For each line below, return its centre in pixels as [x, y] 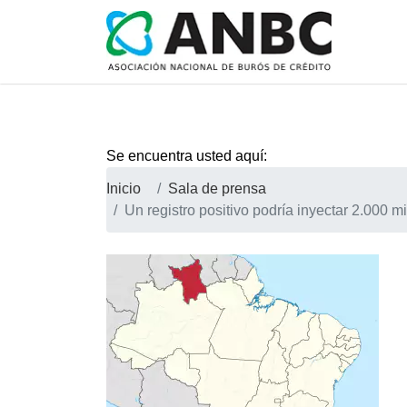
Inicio [124, 189]
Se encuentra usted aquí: [187, 156]
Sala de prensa [217, 189]
